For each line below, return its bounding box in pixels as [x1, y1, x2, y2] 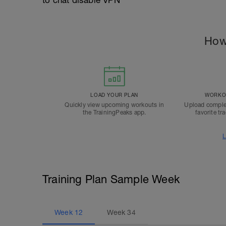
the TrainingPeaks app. [82, 109, 146, 116]
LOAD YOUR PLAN [90, 92, 138, 98]
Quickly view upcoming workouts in [65, 101, 164, 108]
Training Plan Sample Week [42, 173, 180, 186]
